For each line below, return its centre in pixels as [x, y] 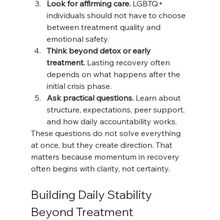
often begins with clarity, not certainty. [100, 168]
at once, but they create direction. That [102, 145]
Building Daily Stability [92, 194]
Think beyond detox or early [99, 51]
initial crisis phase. [79, 86]
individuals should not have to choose [117, 15]
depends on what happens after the [114, 74]
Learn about [158, 98]
